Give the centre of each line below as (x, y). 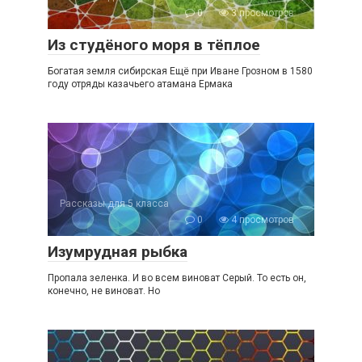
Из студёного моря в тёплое (154, 45)
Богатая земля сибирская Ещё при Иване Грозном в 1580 (180, 71)
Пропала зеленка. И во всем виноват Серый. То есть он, (177, 278)
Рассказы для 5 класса (114, 204)
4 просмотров (261, 220)
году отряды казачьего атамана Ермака (140, 84)
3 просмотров (261, 13)
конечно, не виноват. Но (104, 291)
